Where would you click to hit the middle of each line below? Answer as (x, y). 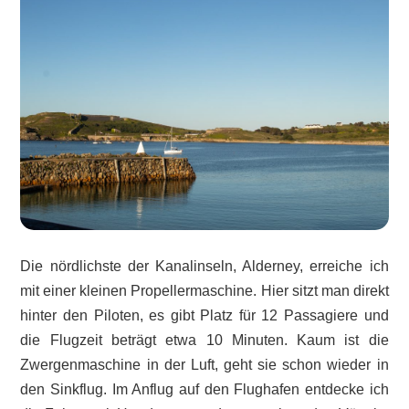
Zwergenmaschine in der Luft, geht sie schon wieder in (204, 364)
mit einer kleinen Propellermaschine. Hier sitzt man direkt (204, 290)
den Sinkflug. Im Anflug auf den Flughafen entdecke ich (204, 389)
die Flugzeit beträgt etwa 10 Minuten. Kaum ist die (204, 340)
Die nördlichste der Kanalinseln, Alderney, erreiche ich (204, 266)
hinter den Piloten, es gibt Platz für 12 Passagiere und (204, 315)
